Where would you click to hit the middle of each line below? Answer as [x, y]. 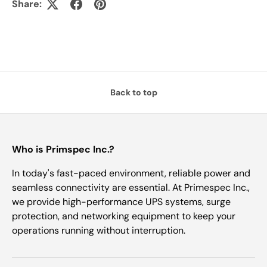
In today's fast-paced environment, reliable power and [131, 173]
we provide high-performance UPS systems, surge [121, 202]
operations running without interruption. [99, 231]
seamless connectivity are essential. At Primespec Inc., [131, 188]
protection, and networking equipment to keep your [124, 216]
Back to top [133, 93]
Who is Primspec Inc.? [63, 150]
